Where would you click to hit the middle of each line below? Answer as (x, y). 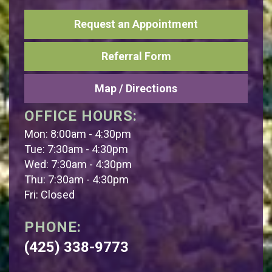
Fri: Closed (49, 195)
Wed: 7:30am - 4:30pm (78, 165)
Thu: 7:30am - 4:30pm (76, 180)
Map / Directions (136, 89)
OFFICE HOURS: (81, 116)
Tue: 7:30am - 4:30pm (76, 149)
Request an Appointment (136, 24)
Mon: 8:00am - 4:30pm (78, 134)
